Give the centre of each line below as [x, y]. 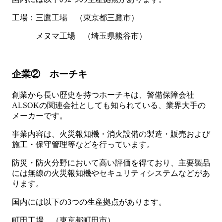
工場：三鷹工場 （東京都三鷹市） [75, 18]
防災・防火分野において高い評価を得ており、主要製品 [111, 163]
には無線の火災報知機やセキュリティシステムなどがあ [111, 173]
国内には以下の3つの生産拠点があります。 [89, 202]
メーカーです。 [40, 115]
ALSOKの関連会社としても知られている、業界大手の [109, 105]
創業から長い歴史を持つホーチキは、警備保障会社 [103, 95]
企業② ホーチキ [50, 74]
